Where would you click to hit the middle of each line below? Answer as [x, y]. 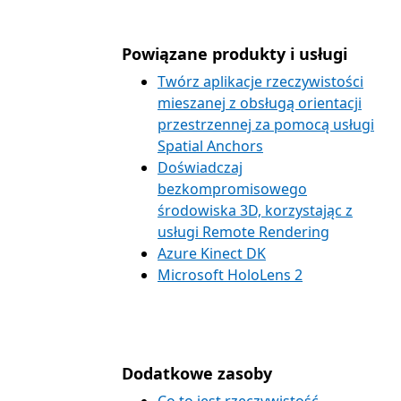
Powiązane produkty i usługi [235, 54]
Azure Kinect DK [212, 254]
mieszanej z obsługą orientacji [260, 103]
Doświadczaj [200, 168]
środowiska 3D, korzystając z [255, 211]
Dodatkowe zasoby [197, 374]
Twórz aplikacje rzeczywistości [260, 82]
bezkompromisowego [232, 189]
